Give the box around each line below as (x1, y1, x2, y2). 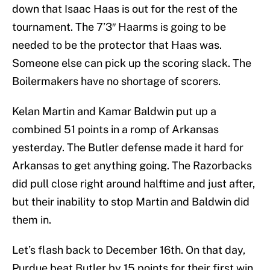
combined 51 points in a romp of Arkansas (12, 123, 219, 136)
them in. (12, 213, 51, 227)
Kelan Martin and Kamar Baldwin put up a (12, 105, 216, 118)
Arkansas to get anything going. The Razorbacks (12, 159, 252, 172)
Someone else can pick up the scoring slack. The (12, 57, 251, 70)
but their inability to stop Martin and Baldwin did (12, 195, 250, 209)
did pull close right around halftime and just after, (12, 177, 255, 190)
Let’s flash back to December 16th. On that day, (12, 243, 245, 257)
